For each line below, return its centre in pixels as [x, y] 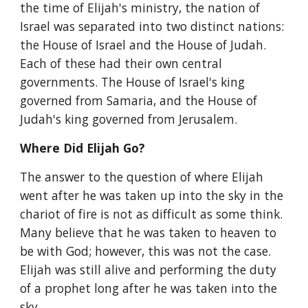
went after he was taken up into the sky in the [152, 195]
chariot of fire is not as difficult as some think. [152, 214]
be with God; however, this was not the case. [146, 251]
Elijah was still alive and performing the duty [148, 269]
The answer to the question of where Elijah [142, 177]
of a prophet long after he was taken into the [149, 288]
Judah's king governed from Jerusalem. [129, 119]
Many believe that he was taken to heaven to [148, 232]
